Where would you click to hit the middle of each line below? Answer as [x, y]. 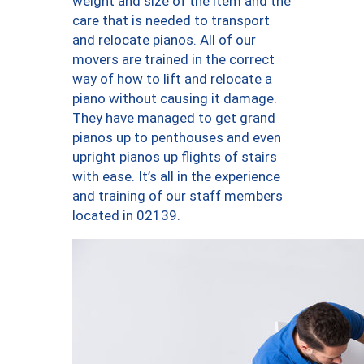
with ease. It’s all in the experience [176, 176]
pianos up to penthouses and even [177, 137]
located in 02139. [126, 215]
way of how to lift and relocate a [172, 78]
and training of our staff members [178, 195]
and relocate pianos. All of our [164, 39]
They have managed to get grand [174, 117]
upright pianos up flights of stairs [175, 156]
